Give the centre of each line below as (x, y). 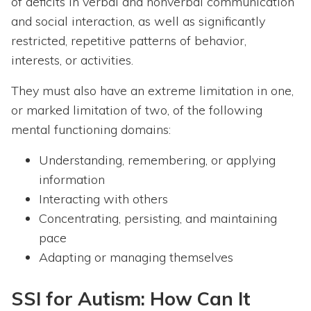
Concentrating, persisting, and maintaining (158, 219)
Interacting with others (103, 199)
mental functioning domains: (91, 130)
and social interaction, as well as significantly (138, 22)
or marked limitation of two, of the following (137, 110)
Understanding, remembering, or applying (157, 160)
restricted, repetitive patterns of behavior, (129, 41)
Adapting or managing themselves (136, 258)
